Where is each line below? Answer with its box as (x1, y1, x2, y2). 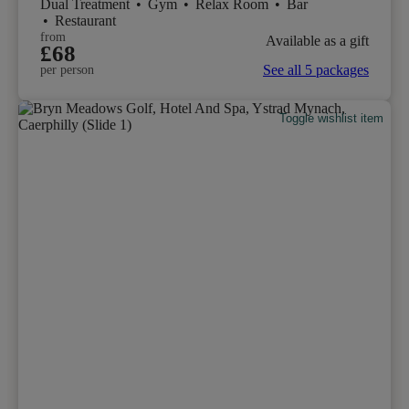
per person (40, 62, 94, 77)
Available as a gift (266, 33, 369, 49)
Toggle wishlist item (279, 111, 384, 126)
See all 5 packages (263, 61, 369, 78)
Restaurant (55, 12, 116, 28)
